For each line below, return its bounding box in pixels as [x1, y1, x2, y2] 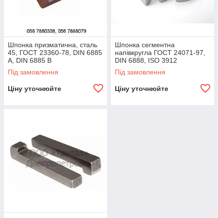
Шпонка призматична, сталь [8, 40, 97, 49]
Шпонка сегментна [115, 40, 175, 49]
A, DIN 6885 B [8, 56, 52, 64]
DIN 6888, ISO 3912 [115, 56, 177, 64]
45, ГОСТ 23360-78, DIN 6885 [8, 48, 102, 56]
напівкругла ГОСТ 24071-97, [115, 48, 205, 56]
